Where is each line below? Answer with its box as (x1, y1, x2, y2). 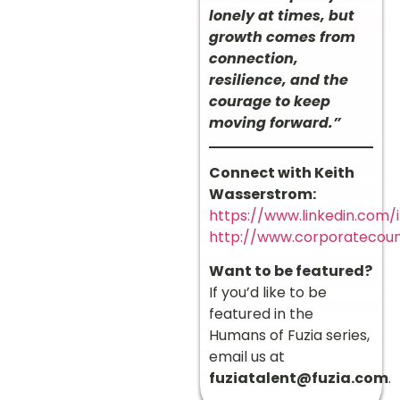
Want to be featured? (209, 261, 372, 282)
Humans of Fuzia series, (209, 325, 370, 346)
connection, (209, 47, 298, 69)
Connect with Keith (209, 162, 354, 184)
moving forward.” (209, 112, 341, 133)
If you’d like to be (209, 282, 327, 304)
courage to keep (209, 90, 330, 112)
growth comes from (209, 26, 355, 47)
